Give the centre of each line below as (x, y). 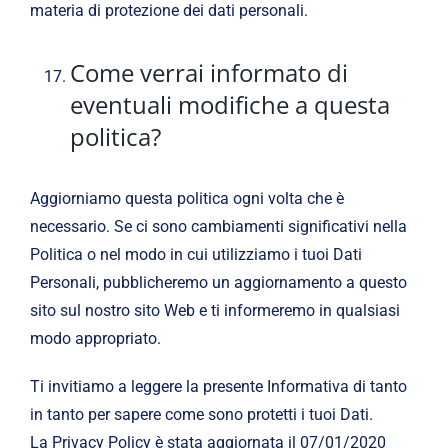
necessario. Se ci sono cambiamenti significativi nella (218, 227)
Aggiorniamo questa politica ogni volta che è (186, 199)
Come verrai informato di (208, 73)
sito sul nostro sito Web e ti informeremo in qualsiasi (214, 311)
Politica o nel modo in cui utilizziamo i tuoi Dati (195, 255)
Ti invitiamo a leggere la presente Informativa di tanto (218, 387)
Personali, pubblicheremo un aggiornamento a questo (218, 283)
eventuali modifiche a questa (229, 105)
